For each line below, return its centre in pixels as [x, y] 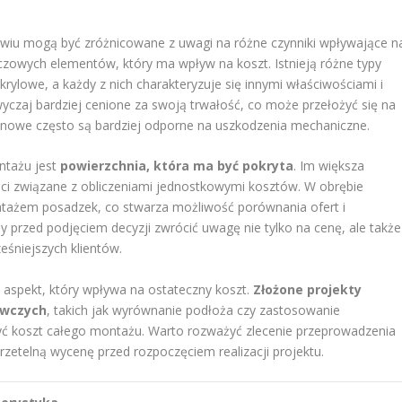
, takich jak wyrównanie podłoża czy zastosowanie [194, 310]
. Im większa [329, 166]
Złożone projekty [308, 289]
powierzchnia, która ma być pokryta [177, 166]
